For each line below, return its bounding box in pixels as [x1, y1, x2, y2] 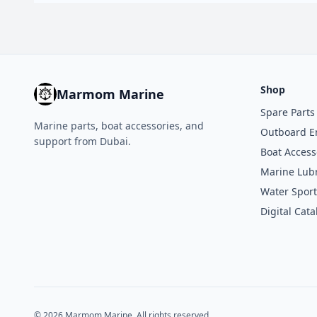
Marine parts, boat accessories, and [34, 119, 204, 132]
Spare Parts [260, 105, 315, 119]
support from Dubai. [34, 134, 131, 148]
